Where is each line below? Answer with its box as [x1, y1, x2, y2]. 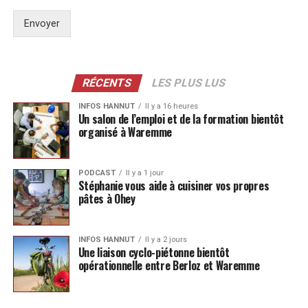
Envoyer [23, 18, 60, 30]
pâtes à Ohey [78, 190, 135, 208]
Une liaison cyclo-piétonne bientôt [78, 244, 230, 261]
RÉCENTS [80, 76, 133, 90]
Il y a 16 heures [144, 102, 198, 111]
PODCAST [78, 168, 115, 178]
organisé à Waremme [78, 124, 172, 141]
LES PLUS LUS [150, 76, 228, 90]
